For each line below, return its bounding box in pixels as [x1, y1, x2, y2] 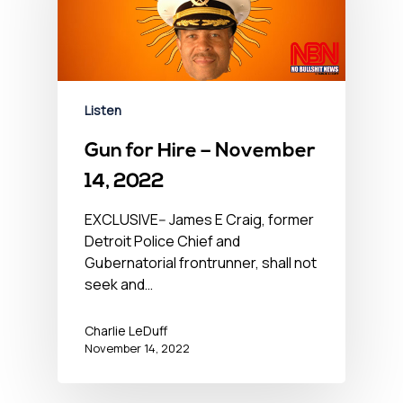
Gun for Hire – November [85, 140, 316, 162]
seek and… [85, 273, 153, 294]
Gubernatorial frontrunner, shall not [85, 252, 317, 273]
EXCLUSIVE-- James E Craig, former [85, 209, 314, 229]
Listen [85, 101, 121, 119]
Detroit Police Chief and [85, 230, 240, 251]
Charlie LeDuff [85, 321, 167, 339]
